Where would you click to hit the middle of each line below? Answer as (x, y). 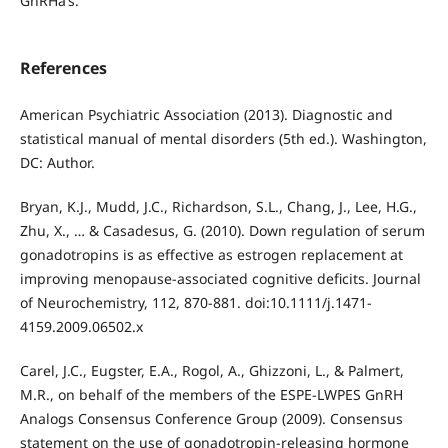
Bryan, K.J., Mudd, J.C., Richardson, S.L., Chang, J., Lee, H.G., (218, 206)
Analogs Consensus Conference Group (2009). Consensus (211, 418)
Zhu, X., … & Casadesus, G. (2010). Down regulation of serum (222, 230)
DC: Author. (57, 162)
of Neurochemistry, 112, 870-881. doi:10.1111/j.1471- (195, 302)
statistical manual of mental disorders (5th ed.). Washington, (223, 138)
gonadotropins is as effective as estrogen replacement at (211, 254)
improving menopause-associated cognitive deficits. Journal (220, 278)
